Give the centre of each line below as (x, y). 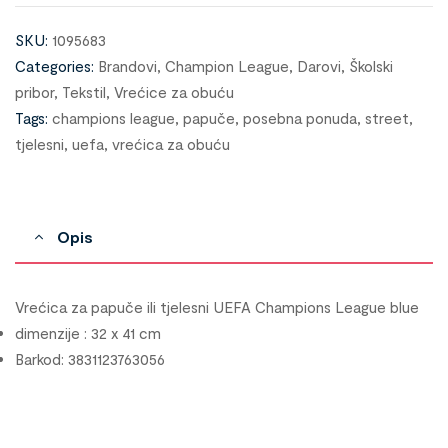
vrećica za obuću (171, 143)
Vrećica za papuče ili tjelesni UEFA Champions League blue (217, 306)
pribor (34, 91)
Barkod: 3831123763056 (90, 358)
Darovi (319, 65)
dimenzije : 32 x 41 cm (88, 332)
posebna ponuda (300, 117)
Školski (371, 65)
